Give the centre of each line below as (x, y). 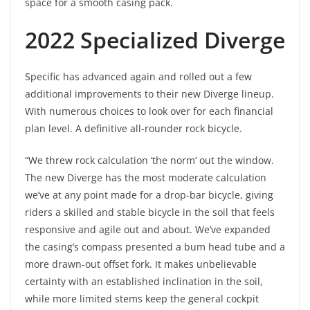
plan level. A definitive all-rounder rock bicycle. (134, 128)
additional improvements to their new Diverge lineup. (149, 93)
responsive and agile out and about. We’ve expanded (148, 229)
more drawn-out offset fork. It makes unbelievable (141, 264)
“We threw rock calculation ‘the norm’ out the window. (149, 160)
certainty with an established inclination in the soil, (144, 281)
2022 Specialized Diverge (155, 39)
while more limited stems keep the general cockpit (142, 298)
